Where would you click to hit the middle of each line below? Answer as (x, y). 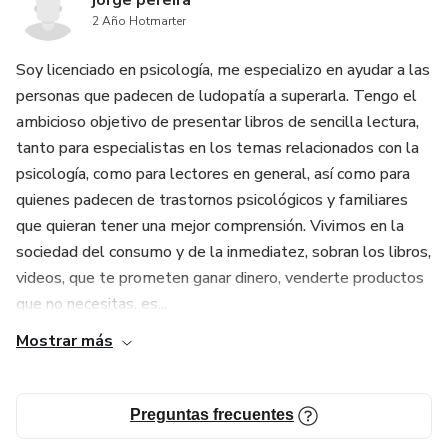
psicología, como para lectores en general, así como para (213, 174)
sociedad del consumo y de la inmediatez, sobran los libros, (223, 252)
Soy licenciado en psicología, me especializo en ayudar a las (223, 70)
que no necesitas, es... (91, 304)
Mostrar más (64, 341)
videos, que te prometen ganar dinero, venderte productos (220, 278)
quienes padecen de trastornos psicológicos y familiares (212, 200)
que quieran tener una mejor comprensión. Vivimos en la (210, 226)
